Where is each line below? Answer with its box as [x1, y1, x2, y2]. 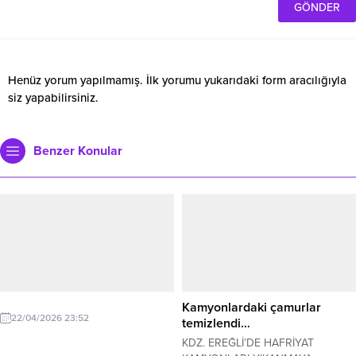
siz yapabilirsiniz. [8, 90, 99, 105]
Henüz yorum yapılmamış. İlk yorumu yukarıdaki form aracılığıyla [8, 72, 346, 87]
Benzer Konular [33, 142, 122, 159]
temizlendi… [182, 315, 250, 331]
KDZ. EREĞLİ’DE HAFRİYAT [182, 335, 314, 350]
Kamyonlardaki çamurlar [182, 299, 321, 315]
